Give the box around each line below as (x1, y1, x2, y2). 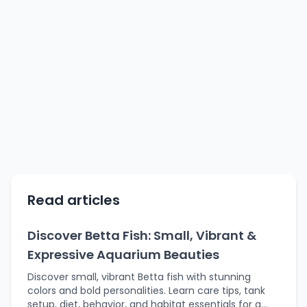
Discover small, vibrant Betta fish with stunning (27, 269, 251, 284)
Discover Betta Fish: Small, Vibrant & (27, 226, 256, 244)
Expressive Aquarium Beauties (27, 245, 219, 263)
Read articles (27, 190, 120, 210)
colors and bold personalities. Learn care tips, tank (27, 283, 265, 297)
